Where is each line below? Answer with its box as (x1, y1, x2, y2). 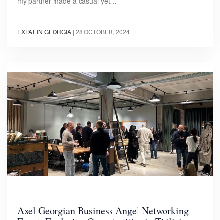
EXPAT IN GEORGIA (17, 27, 71, 36)
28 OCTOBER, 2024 (76, 27, 130, 36)
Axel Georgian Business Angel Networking (17, 204, 189, 218)
